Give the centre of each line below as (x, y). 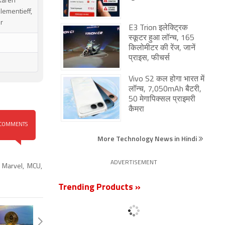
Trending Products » (99, 188)
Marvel (12, 166)
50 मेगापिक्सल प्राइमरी (162, 99)
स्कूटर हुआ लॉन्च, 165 (161, 38)
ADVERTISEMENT (134, 163)
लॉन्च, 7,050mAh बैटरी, (165, 89)
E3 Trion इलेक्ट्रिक (158, 28)
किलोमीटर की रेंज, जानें (162, 48)
